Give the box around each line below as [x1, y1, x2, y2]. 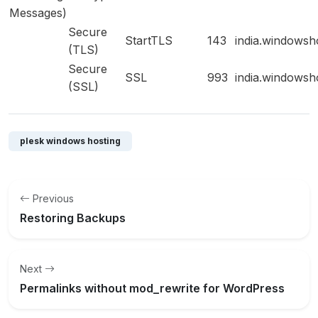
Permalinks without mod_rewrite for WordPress [20, 281, 285, 295]
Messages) [9, 6, 67, 20]
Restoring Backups [20, 211, 126, 225]
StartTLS [125, 33, 172, 48]
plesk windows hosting [20, 136, 121, 146]
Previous [33, 192, 74, 204]
